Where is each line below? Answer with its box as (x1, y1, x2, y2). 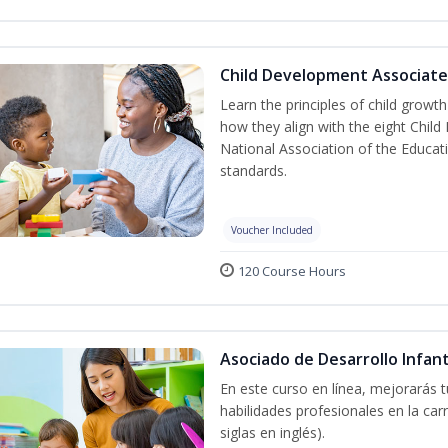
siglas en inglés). (219, 423, 325, 443)
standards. (219, 161, 287, 181)
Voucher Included (230, 223, 313, 238)
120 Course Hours (237, 262, 346, 281)
